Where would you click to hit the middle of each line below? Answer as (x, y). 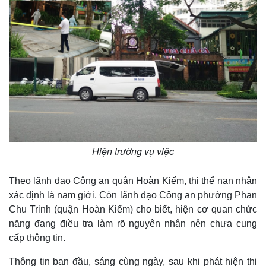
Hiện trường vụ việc (133, 151)
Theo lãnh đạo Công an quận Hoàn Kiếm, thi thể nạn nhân (133, 181)
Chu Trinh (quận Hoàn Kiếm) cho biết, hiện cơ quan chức (133, 210)
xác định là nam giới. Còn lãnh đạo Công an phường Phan (133, 195)
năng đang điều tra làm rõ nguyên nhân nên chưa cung (133, 224)
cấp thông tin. (37, 238)
